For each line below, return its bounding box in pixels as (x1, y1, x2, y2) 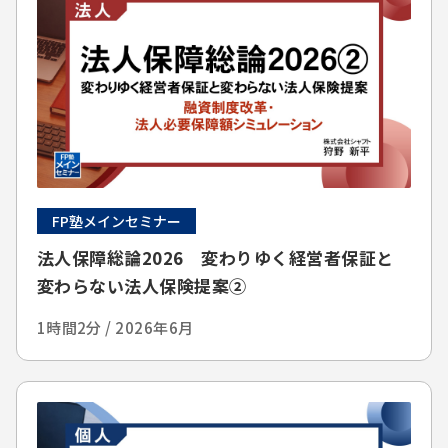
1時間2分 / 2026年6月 (36, 316, 194, 338)
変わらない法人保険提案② (36, 272, 247, 298)
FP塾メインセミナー (51, 210, 181, 231)
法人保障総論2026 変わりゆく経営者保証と (36, 244, 394, 270)
